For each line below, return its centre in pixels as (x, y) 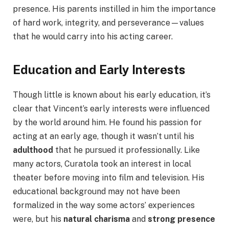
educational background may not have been (96, 191)
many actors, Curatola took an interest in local (102, 164)
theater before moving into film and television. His (109, 177)
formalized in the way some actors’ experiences (104, 205)
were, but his (38, 219)
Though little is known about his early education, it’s (112, 95)
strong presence (181, 219)
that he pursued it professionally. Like (127, 150)
